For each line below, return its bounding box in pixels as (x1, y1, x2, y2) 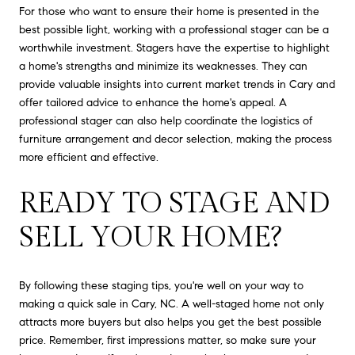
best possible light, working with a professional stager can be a (19, 22, 329, 36)
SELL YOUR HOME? (19, 221, 281, 255)
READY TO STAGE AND (19, 187, 330, 221)
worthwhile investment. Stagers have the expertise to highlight (19, 40, 330, 55)
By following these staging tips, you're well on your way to (19, 279, 303, 293)
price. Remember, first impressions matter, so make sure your (19, 334, 316, 348)
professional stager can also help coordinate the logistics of (19, 113, 313, 128)
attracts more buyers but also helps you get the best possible (19, 315, 322, 330)
